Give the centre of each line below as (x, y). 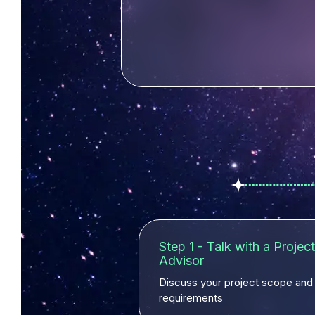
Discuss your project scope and (236, 282)
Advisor (181, 261)
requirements (191, 298)
